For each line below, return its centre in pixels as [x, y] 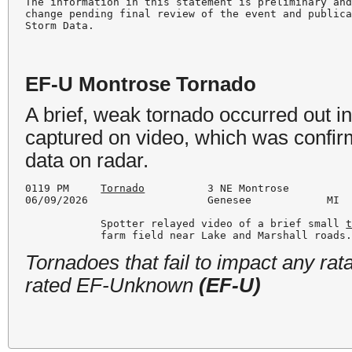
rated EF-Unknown [112, 286]
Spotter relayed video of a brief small [186, 224]
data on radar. [87, 160]
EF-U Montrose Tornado [141, 84]
